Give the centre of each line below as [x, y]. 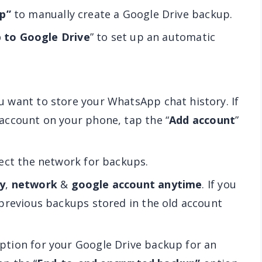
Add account [202, 120]
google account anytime [137, 184]
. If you [219, 184]
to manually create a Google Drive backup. [122, 14]
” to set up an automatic [153, 37]
